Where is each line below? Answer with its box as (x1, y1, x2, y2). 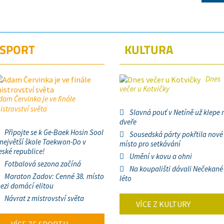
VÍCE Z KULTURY (134, 199, 190, 209)
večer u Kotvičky (119, 84, 169, 93)
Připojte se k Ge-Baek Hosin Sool (4, 127, 103, 137)
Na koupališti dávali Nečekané (129, 164, 223, 173)
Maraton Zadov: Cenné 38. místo (4, 171, 104, 181)
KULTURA (124, 40, 173, 58)
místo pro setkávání (119, 139, 180, 148)
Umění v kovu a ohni (129, 151, 192, 161)
